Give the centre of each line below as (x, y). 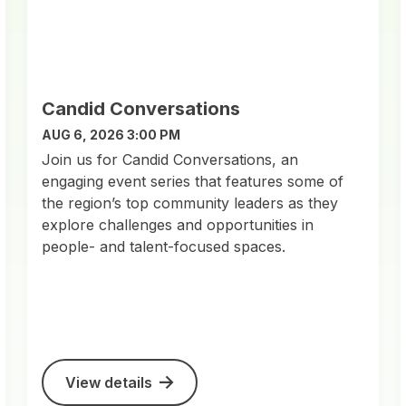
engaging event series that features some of (193, 181)
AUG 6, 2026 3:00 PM (111, 134)
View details (109, 382)
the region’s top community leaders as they (190, 203)
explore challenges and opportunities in (178, 224)
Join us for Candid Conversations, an (170, 159)
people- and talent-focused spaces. (164, 246)
